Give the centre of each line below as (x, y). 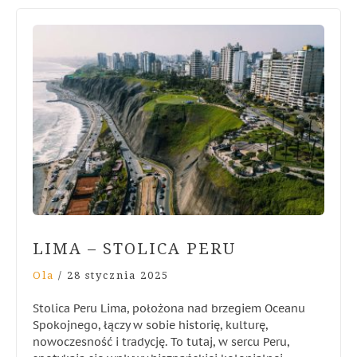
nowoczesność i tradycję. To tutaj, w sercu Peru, (161, 341)
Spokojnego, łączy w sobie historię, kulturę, (150, 325)
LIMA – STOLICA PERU (134, 248)
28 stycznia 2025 (118, 275)
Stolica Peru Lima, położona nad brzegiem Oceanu (169, 308)
